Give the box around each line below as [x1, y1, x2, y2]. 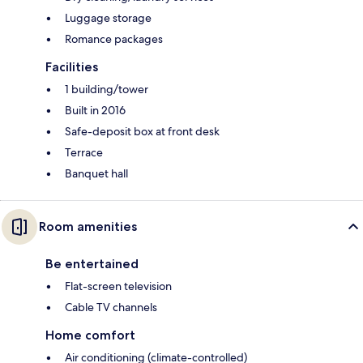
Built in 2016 [65, 102, 126, 117]
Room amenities [39, 218, 137, 234]
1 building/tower [65, 81, 148, 96]
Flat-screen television [65, 278, 172, 293]
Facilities [45, 58, 98, 75]
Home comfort [45, 327, 135, 343]
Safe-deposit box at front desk [65, 123, 220, 139]
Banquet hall [65, 165, 128, 181]
